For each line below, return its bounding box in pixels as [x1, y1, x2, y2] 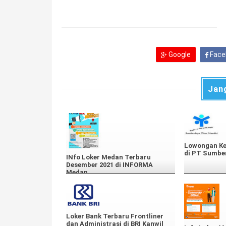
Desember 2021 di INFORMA [66, 160, 153, 168]
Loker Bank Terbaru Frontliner [66, 212, 163, 220]
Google [166, 50, 191, 59]
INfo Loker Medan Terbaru [66, 153, 151, 161]
